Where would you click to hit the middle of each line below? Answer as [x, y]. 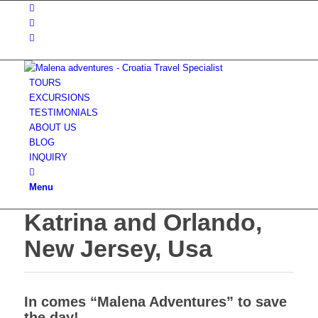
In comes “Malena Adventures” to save [155, 302]
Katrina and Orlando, [143, 222]
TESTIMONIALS [63, 113]
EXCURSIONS [59, 98]
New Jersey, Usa [118, 248]
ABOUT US [53, 127]
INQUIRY [48, 157]
